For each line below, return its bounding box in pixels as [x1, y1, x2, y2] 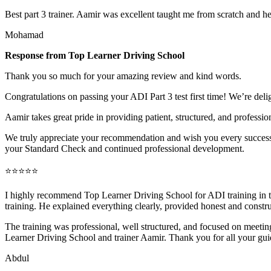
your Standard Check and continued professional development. [5, 143, 244, 154]
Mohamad [5, 29, 44, 40]
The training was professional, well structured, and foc [5, 221, 212, 232]
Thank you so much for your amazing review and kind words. [5, 70, 241, 81]
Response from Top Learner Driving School [5, 50, 184, 60]
